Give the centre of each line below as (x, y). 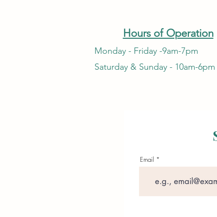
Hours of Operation (168, 33)
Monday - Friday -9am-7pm (146, 51)
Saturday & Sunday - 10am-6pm (155, 67)
